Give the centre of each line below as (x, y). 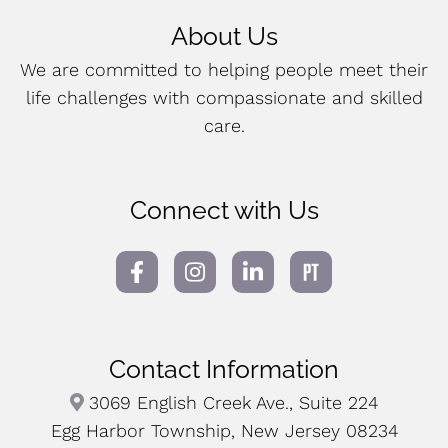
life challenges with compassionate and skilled (224, 97)
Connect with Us (224, 210)
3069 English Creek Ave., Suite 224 (234, 402)
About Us (224, 36)
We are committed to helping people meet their (224, 69)
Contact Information (224, 369)
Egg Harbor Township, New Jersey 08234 (224, 430)
